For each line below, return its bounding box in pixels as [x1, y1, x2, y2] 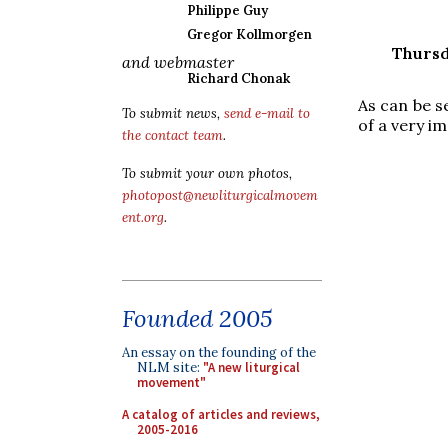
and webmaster [122, 52, 234, 72]
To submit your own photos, [122, 165, 292, 182]
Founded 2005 [122, 303, 273, 334]
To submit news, [122, 105, 224, 122]
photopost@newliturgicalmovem [122, 187, 318, 204]
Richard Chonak [187, 70, 290, 87]
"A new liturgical [203, 359, 300, 376]
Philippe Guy [187, 2, 268, 19]
